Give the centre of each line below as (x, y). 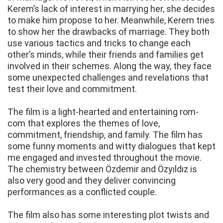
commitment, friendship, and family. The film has (105, 135)
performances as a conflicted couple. (82, 192)
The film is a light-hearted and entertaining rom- (103, 112)
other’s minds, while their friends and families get (106, 55)
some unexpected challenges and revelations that (108, 78)
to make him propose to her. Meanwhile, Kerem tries (111, 20)
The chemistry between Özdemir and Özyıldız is (102, 169)
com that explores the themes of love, (84, 123)
